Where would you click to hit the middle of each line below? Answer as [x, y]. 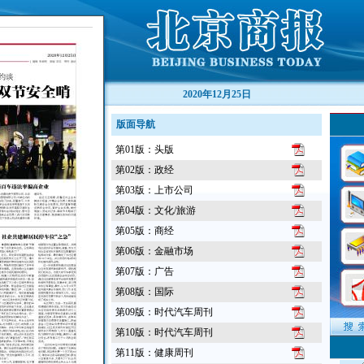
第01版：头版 [145, 149]
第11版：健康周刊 [154, 353]
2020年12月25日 [217, 94]
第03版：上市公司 [154, 190]
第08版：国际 [145, 292]
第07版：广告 [145, 271]
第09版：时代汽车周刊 [164, 312]
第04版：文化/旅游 [156, 210]
